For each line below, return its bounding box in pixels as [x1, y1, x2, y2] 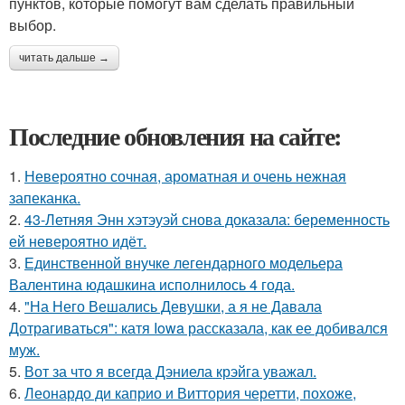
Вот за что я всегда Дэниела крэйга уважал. [24, 361, 316, 381]
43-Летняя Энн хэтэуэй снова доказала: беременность [24, 209, 390, 230]
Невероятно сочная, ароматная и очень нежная [24, 165, 346, 186]
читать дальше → [19, 52, 109, 64]
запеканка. [9, 187, 80, 208]
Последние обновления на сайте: [9, 118, 342, 155]
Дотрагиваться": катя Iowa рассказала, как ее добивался [9, 317, 388, 338]
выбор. [9, 14, 56, 35]
